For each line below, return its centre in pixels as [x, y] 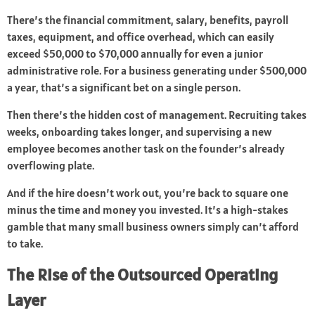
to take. [25, 244]
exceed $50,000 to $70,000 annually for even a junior [135, 54]
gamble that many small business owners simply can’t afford [153, 227]
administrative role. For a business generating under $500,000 [157, 71]
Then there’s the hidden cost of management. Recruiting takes [157, 115]
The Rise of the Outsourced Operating [142, 275]
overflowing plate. [51, 166]
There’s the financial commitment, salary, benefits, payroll [148, 20]
